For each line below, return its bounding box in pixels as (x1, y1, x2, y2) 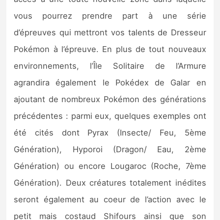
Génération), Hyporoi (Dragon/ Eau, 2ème (14, 144, 206, 155)
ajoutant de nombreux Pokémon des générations (14, 94, 206, 105)
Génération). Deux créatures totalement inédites (14, 178, 206, 188)
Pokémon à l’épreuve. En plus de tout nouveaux (14, 44, 206, 55)
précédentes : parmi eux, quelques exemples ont (14, 111, 206, 121)
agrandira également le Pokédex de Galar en (14, 78, 206, 88)
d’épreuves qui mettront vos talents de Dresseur (14, 27, 206, 38)
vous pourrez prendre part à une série (14, 11, 206, 21)
